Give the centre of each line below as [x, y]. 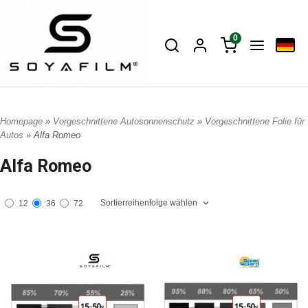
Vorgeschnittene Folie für [255, 121]
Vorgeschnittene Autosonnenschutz [125, 121]
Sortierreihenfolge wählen [149, 203]
